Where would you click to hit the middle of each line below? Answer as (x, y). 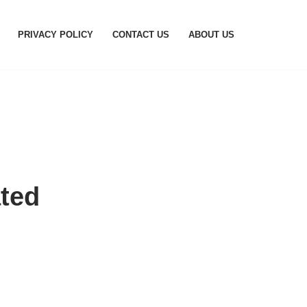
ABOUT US (211, 35)
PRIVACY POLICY (56, 35)
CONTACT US (141, 35)
